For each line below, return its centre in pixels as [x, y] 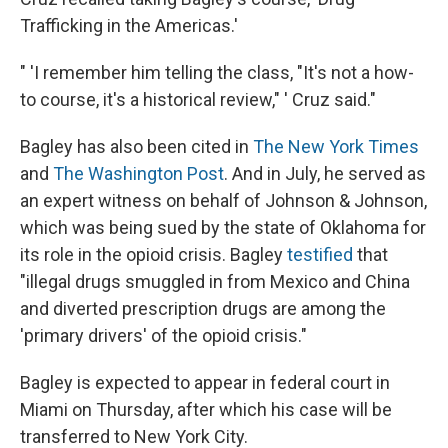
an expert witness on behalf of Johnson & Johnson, [223, 201]
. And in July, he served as [325, 174]
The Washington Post [138, 174]
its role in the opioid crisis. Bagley [153, 255]
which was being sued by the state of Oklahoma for [223, 228]
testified [322, 255]
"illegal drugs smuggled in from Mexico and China [215, 282]
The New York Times [336, 147]
